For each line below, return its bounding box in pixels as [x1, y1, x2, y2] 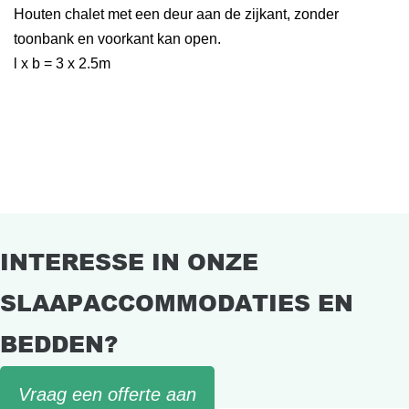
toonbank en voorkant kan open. [14, 31, 221, 47]
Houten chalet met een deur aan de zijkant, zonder [14, 6, 339, 22]
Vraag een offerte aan [18, 384, 196, 404]
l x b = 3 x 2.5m [14, 56, 110, 71]
